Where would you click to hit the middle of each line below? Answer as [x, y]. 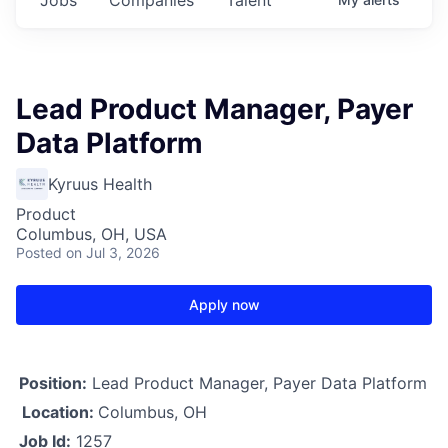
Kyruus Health [100, 183]
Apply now [224, 304]
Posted [39, 252]
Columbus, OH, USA [91, 233]
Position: [53, 382]
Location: [58, 411]
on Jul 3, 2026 [113, 252]
